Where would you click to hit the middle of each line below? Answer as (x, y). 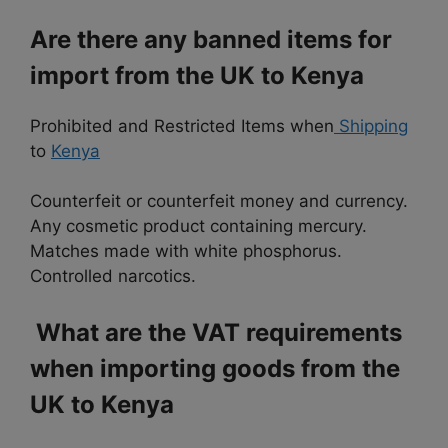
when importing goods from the (215, 368)
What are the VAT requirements (216, 332)
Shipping (371, 125)
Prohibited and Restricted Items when (182, 125)
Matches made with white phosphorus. (186, 251)
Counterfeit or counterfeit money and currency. (219, 201)
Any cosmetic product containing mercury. (198, 226)
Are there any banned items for (211, 39)
